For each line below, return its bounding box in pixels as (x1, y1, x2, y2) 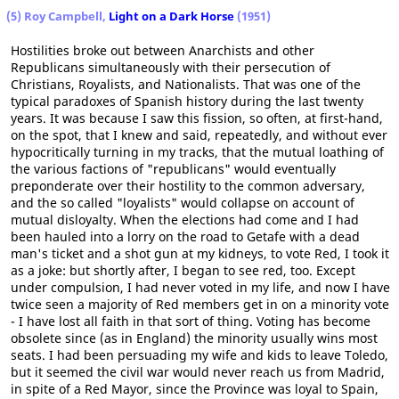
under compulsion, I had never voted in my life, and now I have (11, 279, 390, 297)
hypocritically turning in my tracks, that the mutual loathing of (11, 143, 384, 161)
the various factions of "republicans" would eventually (11, 160, 336, 178)
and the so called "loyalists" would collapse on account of (11, 194, 354, 212)
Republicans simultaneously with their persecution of (11, 59, 330, 77)
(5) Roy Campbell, (6, 8, 109, 25)
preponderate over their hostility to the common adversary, (11, 177, 365, 195)
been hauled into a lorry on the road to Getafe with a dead (11, 228, 360, 246)
